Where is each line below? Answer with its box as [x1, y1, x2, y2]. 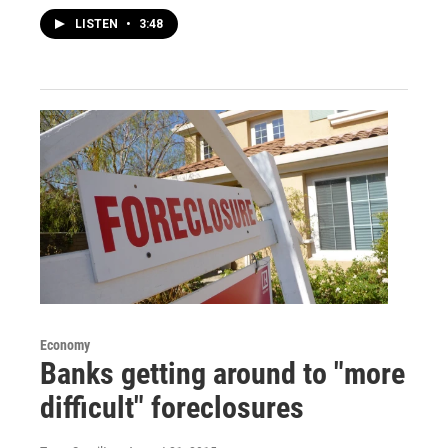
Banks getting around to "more [40, 356, 405, 392]
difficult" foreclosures [40, 390, 304, 426]
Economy [40, 337, 90, 354]
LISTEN [75, 17, 121, 32]
